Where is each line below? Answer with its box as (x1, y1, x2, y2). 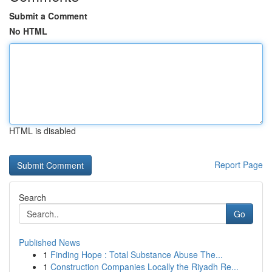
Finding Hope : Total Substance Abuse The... (50, 248, 223, 260)
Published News (19, 236, 80, 248)
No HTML (9, 25, 47, 37)
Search (19, 191, 46, 203)
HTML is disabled (9, 124, 76, 137)
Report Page (214, 158, 263, 171)
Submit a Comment (9, 10, 87, 22)
